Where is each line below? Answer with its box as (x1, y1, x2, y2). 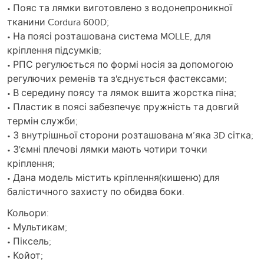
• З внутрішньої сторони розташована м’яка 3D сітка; (7, 128, 253, 141)
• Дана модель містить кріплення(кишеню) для (7, 170, 220, 184)
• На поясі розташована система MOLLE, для (7, 29, 211, 42)
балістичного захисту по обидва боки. (7, 184, 184, 198)
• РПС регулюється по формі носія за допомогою (7, 57, 233, 71)
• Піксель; (7, 234, 51, 247)
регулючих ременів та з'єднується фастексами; (7, 71, 227, 85)
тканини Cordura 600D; (7, 15, 109, 28)
